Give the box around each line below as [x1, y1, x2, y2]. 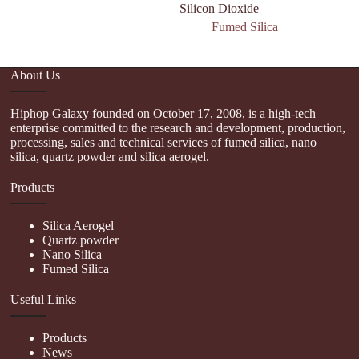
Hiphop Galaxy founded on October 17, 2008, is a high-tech [10, 106, 317, 120]
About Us [10, 67, 61, 82]
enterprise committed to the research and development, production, [10, 120, 346, 135]
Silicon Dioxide [179, 2, 259, 16]
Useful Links [10, 292, 77, 306]
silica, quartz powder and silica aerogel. [10, 149, 210, 163]
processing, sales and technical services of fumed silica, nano [10, 135, 317, 149]
